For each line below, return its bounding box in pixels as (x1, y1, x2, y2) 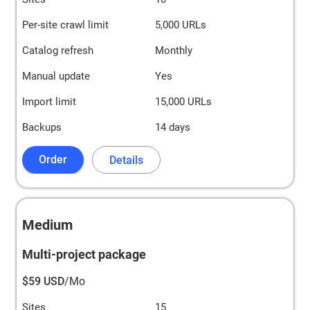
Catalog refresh (22, 44, 93, 57)
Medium (22, 217, 73, 233)
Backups (22, 121, 62, 134)
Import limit (22, 95, 76, 108)
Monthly (155, 44, 192, 57)
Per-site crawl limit (22, 19, 109, 31)
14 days (155, 121, 190, 134)
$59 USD (22, 275, 64, 288)
